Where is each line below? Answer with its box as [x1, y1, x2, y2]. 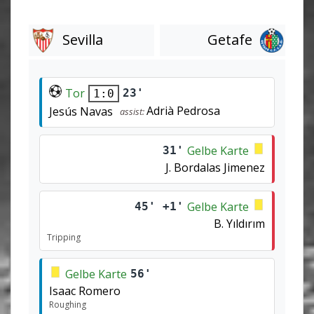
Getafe [207, 30, 252, 49]
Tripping [47, 231, 81, 243]
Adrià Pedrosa [146, 102, 220, 118]
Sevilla [62, 30, 103, 49]
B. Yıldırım [214, 215, 265, 231]
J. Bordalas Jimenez [165, 159, 265, 175]
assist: [120, 104, 146, 118]
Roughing [49, 298, 86, 310]
